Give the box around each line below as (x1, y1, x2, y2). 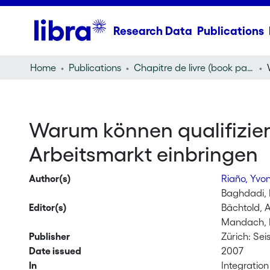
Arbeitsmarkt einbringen (28, 143, 258, 166)
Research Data (113, 24, 192, 37)
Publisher (28, 231, 70, 242)
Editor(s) (28, 202, 67, 213)
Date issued (28, 245, 81, 256)
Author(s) (28, 173, 71, 184)
